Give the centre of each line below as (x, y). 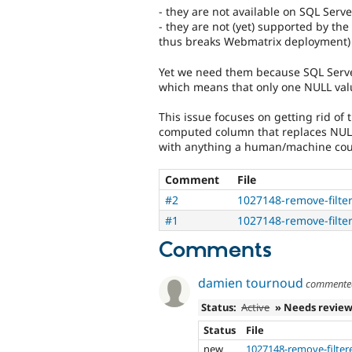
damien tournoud (251, 283)
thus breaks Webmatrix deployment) (255, 42)
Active (256, 307)
